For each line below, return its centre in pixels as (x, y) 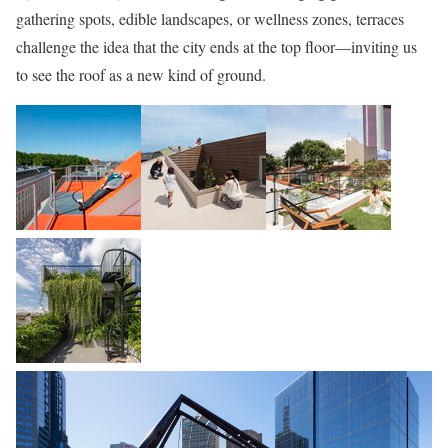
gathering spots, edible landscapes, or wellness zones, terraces (210, 18)
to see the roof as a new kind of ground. (141, 74)
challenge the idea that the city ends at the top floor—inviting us (216, 46)
